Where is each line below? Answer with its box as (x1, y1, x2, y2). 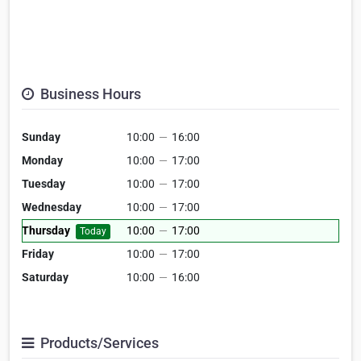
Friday (22, 247, 54, 261)
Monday (22, 154, 63, 168)
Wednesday (22, 201, 81, 214)
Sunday (22, 131, 60, 144)
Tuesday (22, 177, 65, 191)
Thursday (22, 224, 70, 238)
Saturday (22, 271, 68, 284)
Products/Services (37, 334, 159, 352)
